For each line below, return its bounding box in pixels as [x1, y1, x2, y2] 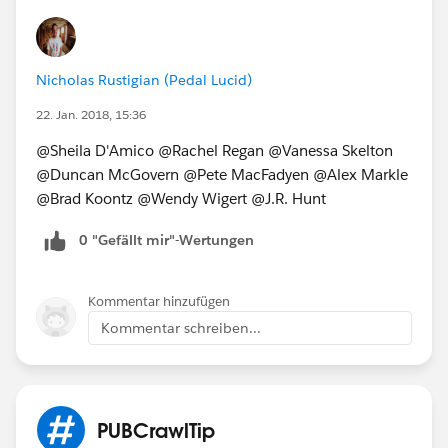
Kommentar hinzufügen [88, 292, 230, 310]
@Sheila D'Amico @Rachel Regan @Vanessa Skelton [36, 140, 393, 160]
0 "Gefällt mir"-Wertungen [79, 230, 254, 249]
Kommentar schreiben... [101, 318, 261, 337]
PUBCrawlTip [97, 416, 215, 443]
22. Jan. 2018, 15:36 [36, 105, 146, 123]
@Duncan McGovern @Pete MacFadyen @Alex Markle [36, 164, 408, 184]
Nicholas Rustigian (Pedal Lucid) [36, 70, 252, 89]
